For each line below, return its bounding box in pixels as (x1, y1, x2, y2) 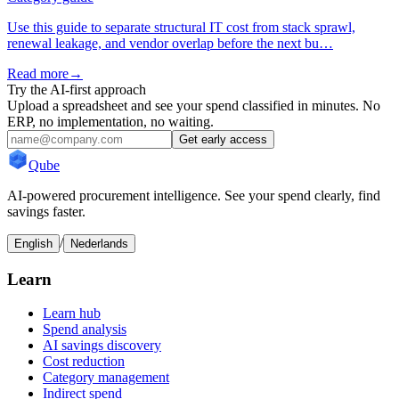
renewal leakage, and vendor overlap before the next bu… (7, 35, 333, 51)
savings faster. (7, 203, 85, 219)
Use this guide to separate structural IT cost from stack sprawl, (7, 19, 355, 35)
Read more (7, 65, 69, 81)
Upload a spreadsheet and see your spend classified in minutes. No (7, 97, 380, 113)
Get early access (179, 132, 267, 146)
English (14, 236, 53, 250)
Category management (43, 370, 169, 386)
